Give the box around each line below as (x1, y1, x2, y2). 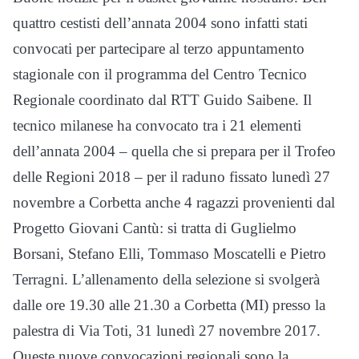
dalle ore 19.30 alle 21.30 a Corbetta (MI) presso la (13, 296, 325, 313)
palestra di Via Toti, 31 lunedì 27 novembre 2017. (13, 321, 321, 339)
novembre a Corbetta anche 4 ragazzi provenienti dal (13, 193, 335, 211)
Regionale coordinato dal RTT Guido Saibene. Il (13, 91, 312, 108)
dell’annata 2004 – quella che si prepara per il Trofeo (13, 142, 336, 159)
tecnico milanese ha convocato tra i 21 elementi (13, 116, 301, 134)
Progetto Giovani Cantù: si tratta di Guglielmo (13, 219, 296, 236)
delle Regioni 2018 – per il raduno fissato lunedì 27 (13, 167, 330, 185)
